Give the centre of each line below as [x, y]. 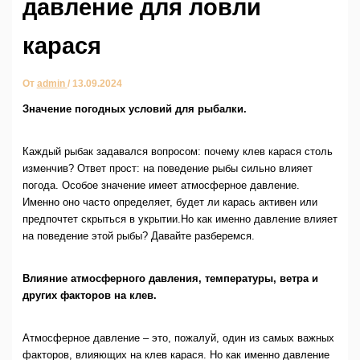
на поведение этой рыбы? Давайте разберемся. [138, 236]
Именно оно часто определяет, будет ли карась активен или [170, 202]
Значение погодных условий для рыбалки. [134, 109]
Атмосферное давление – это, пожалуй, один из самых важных [178, 338]
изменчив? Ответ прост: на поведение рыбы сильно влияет [167, 169]
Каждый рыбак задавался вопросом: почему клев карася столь [177, 152]
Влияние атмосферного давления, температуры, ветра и [170, 279]
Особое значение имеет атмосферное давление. [180, 186]
